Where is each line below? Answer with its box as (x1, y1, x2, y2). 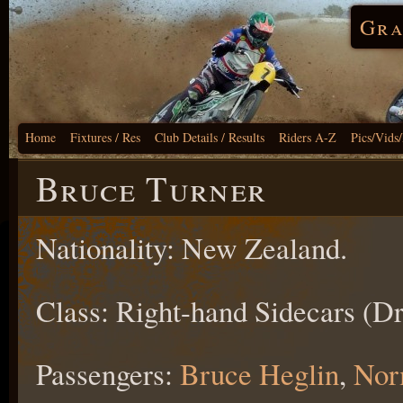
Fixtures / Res (70, 129, 140, 146)
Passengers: (36, 354, 180, 393)
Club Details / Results (155, 129, 264, 146)
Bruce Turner (36, 165, 267, 211)
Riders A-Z (279, 129, 336, 146)
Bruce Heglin (180, 354, 339, 393)
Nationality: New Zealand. (36, 228, 347, 267)
